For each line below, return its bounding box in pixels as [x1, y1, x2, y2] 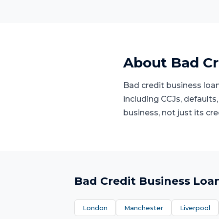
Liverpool [180, 204, 210, 212]
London [83, 204, 108, 212]
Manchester [124, 204, 163, 212]
